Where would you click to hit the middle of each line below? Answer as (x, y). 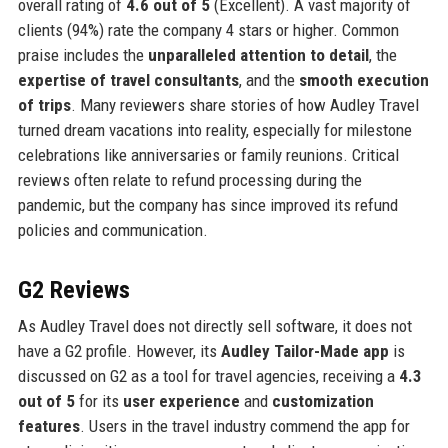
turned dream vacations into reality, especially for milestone (214, 130)
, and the (268, 80)
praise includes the (82, 55)
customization (322, 401)
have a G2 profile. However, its (119, 351)
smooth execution (363, 80)
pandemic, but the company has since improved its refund (207, 205)
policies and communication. (112, 230)
